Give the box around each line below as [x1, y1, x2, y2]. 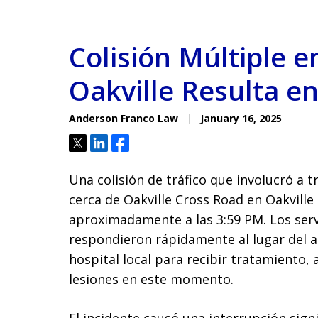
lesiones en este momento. [69, 270, 234, 287]
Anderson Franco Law [69, 111, 178, 125]
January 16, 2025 [197, 111, 282, 125]
